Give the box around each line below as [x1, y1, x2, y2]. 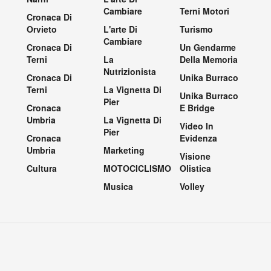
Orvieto [27, 23, 57, 36]
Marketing [103, 144, 145, 157]
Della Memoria [180, 53, 238, 66]
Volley [180, 180, 205, 193]
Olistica [180, 162, 212, 175]
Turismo [180, 23, 214, 36]
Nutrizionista [103, 65, 156, 78]
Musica [103, 180, 133, 193]
